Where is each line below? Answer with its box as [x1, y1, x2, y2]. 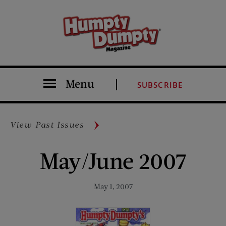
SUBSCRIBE [137, 79, 183, 90]
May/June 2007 [40, 146, 186, 174]
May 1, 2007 [93, 181, 133, 191]
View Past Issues [10, 119, 84, 129]
